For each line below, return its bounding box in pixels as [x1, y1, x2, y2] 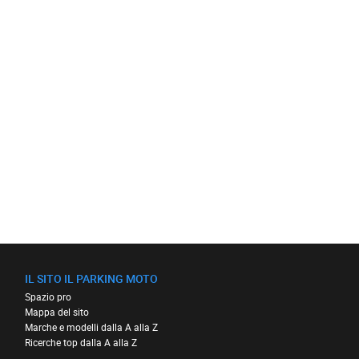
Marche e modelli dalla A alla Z [24, 320, 158, 333]
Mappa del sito [24, 305, 89, 318]
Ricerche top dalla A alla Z [24, 335, 137, 349]
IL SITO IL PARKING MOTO [24, 270, 158, 286]
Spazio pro [24, 289, 71, 303]
